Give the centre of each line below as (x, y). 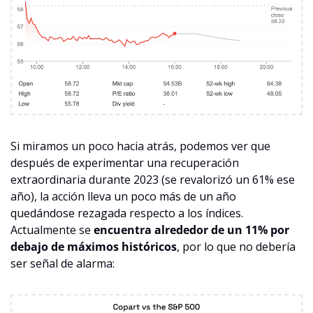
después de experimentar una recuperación (125, 162)
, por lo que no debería (236, 246)
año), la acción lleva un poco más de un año (123, 196)
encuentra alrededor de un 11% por (191, 230)
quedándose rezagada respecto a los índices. (127, 213)
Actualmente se (52, 230)
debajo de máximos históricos (94, 246)
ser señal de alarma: (63, 263)
